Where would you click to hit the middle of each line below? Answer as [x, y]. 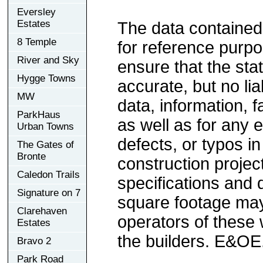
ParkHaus [39, 114]
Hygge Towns [46, 78]
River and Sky [48, 60]
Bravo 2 [34, 241]
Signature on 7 [49, 193]
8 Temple [37, 42]
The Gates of [45, 144]
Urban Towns [45, 126]
